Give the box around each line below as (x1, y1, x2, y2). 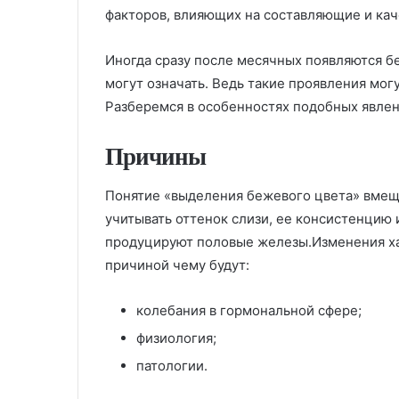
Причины (105, 140, 206, 174)
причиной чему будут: (105, 256, 249, 273)
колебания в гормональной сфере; (136, 301, 362, 319)
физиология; (136, 329, 216, 346)
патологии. (136, 356, 208, 374)
